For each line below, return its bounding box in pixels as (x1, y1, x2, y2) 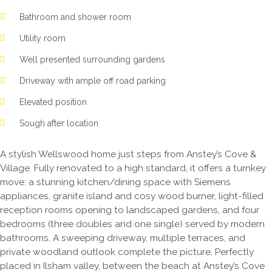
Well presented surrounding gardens (19, 55, 165, 64)
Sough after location (19, 118, 98, 128)
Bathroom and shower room (19, 12, 131, 22)
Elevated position (19, 97, 87, 107)
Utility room (19, 33, 66, 43)
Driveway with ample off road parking (19, 76, 166, 86)
